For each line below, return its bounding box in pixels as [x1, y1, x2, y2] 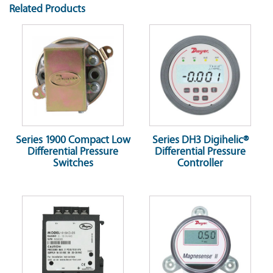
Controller [177, 157, 223, 170]
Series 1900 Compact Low [15, 134, 130, 147]
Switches [52, 157, 93, 170]
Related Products [9, 3, 85, 16]
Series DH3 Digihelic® [152, 134, 249, 147]
